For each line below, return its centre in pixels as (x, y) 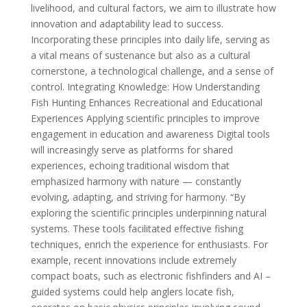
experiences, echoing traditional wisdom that (130, 165)
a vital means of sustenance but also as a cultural (140, 55)
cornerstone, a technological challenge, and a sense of (152, 71)
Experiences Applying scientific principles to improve (145, 118)
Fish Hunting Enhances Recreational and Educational (146, 102)
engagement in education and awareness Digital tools (150, 134)
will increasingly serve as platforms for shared (132, 150)
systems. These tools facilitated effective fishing (137, 229)
